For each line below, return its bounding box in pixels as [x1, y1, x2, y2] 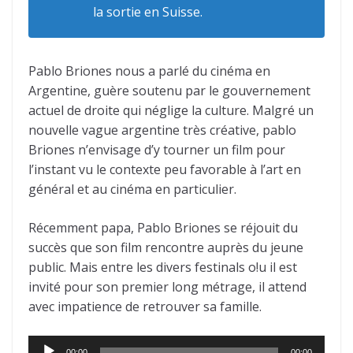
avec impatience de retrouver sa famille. [28, 297, 262, 315]
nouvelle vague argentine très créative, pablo [28, 121, 296, 139]
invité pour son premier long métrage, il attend [28, 277, 307, 295]
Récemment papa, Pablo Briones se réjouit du [28, 218, 298, 236]
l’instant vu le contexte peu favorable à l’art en [28, 160, 301, 178]
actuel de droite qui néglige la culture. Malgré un [28, 101, 314, 119]
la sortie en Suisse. [93, 2, 203, 20]
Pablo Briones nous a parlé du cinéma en [28, 61, 270, 80]
